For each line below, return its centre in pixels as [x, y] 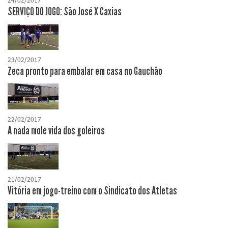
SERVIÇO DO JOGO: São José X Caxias [65, 12]
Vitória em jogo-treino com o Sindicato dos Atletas [92, 191]
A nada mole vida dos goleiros [56, 131]
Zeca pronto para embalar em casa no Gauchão [85, 72]
